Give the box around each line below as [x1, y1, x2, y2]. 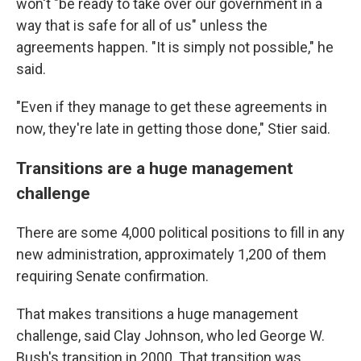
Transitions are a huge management [16, 158, 293, 178]
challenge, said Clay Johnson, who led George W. [16, 327, 325, 344]
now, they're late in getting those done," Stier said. [16, 120, 330, 137]
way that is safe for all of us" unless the [16, 17, 268, 34]
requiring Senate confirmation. [16, 268, 209, 284]
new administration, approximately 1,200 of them [16, 246, 326, 263]
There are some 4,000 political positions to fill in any [16, 224, 345, 241]
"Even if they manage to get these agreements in [16, 98, 327, 115]
